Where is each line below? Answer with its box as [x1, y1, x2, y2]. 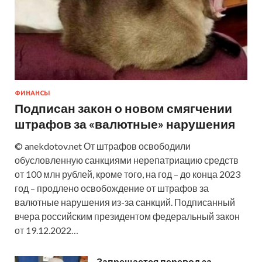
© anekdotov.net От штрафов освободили [15, 140, 191, 152]
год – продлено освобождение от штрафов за [15, 182, 209, 194]
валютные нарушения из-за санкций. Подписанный [15, 196, 235, 208]
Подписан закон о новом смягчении [15, 101, 232, 116]
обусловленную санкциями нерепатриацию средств [15, 154, 239, 166]
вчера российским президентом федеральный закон [15, 211, 240, 222]
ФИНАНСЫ [15, 89, 50, 97]
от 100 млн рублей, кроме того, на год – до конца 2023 [15, 168, 240, 180]
